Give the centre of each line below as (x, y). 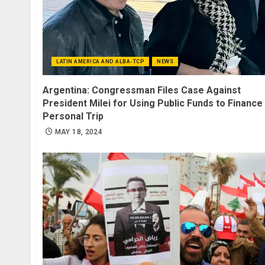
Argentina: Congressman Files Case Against (142, 91)
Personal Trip (73, 117)
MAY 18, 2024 (79, 132)
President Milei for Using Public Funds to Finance (153, 104)
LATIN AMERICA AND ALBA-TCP (100, 62)
